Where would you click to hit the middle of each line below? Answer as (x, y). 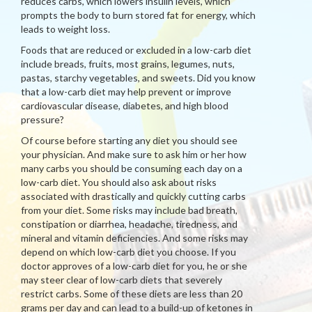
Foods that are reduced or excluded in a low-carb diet (136, 50)
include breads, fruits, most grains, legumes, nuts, (128, 64)
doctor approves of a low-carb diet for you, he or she (134, 266)
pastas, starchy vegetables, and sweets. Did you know (138, 78)
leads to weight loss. (65, 29)
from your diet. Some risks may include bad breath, (129, 210)
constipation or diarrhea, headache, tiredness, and (129, 224)
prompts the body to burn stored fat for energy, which (138, 15)
